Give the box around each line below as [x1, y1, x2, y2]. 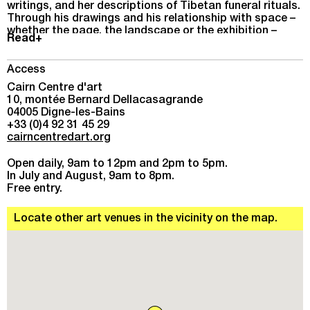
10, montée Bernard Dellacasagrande [7, 95, 203, 107]
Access [7, 65, 46, 77]
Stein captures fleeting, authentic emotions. [7, 39, 239, 51]
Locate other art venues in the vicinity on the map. [14, 213, 277, 225]
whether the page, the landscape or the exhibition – [7, 26, 277, 38]
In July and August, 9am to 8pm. [7, 171, 174, 183]
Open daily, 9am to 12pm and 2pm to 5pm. [7, 158, 228, 170]
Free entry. [7, 183, 62, 195]
